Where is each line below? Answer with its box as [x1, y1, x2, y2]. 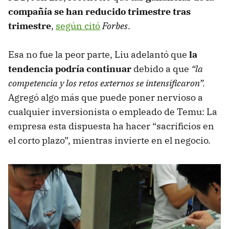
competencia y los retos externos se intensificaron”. [8, 77, 205, 89]
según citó [56, 19, 100, 32]
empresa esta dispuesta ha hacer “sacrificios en [8, 120, 214, 132]
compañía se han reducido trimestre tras [8, 5, 191, 17]
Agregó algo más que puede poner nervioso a [8, 91, 203, 103]
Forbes [102, 19, 128, 32]
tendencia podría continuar [8, 62, 131, 75]
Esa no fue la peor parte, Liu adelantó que [8, 48, 189, 60]
